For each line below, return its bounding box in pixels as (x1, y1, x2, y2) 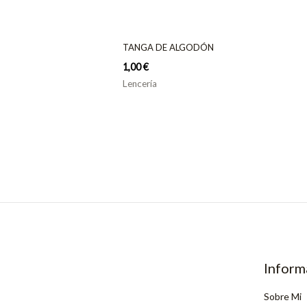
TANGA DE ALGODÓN (122, 42, 214, 53)
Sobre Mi (263, 291, 302, 303)
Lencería (122, 77, 157, 89)
